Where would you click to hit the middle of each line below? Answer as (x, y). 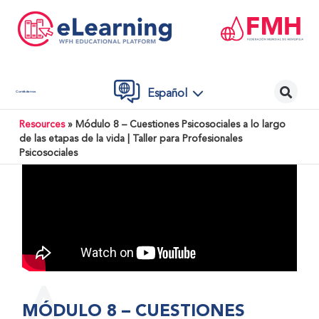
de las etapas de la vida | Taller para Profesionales (130, 140)
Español (168, 94)
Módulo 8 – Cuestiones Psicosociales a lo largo (180, 125)
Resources (42, 125)
